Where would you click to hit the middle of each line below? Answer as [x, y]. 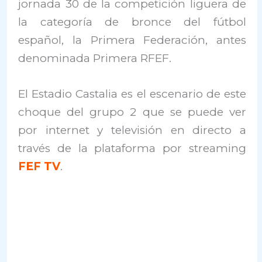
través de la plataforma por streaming [132, 149]
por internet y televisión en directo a [132, 130]
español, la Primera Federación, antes [132, 40]
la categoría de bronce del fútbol [132, 22]
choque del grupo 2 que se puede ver [132, 112]
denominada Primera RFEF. [95, 58]
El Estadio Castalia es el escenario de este [132, 94]
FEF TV [39, 167]
